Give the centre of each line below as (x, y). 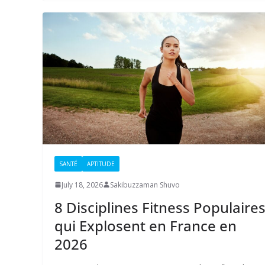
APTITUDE (101, 164)
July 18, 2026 (82, 185)
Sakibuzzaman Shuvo (145, 185)
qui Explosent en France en (146, 225)
